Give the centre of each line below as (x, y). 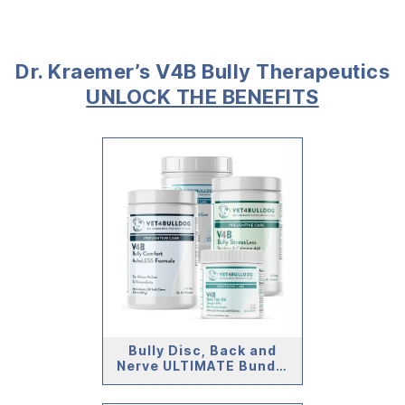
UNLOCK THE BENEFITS (202, 96)
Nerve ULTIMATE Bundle (202, 365)
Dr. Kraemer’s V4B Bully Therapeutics (202, 71)
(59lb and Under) (202, 381)
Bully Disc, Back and (202, 350)
